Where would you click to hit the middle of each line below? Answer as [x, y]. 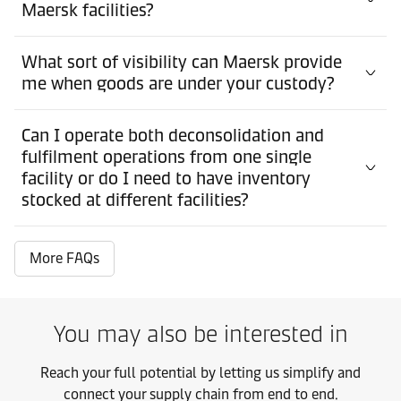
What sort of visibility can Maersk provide [182, 61]
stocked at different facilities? [135, 199]
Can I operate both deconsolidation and [173, 135]
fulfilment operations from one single [166, 156]
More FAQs [64, 258]
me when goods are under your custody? [178, 83]
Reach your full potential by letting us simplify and [200, 372]
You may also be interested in [200, 333]
